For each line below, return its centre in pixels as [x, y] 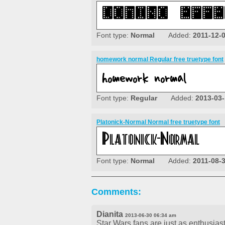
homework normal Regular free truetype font [160, 60]
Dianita [110, 214]
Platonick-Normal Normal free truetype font [158, 122]
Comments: [116, 192]
